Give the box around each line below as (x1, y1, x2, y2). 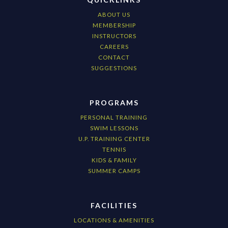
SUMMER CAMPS (88, 167, 140, 175)
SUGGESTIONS (91, 65, 137, 72)
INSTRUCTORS (92, 33, 136, 40)
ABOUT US (98, 11, 130, 18)
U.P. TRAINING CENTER (78, 135, 150, 142)
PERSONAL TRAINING (80, 114, 148, 121)
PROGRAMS (89, 98, 139, 107)
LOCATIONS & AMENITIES (74, 217, 154, 224)
